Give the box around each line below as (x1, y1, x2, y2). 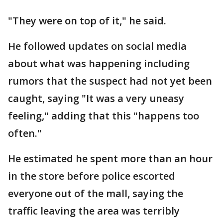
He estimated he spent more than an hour (8, 152, 213, 165)
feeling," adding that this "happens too (8, 109, 199, 122)
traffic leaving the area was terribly (8, 204, 180, 218)
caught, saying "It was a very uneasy (8, 92, 184, 105)
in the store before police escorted (8, 169, 175, 183)
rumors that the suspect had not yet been (8, 74, 212, 88)
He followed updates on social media (8, 39, 187, 53)
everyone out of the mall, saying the (8, 187, 183, 200)
